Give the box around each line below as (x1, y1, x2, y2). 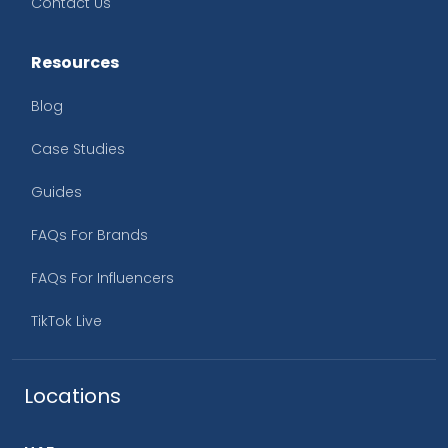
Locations (24, 382, 121, 411)
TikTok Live (31, 311, 102, 332)
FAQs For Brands (31, 225, 148, 246)
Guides (31, 182, 82, 203)
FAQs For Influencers (31, 268, 174, 289)
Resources (31, 51, 119, 75)
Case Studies (31, 139, 125, 160)
